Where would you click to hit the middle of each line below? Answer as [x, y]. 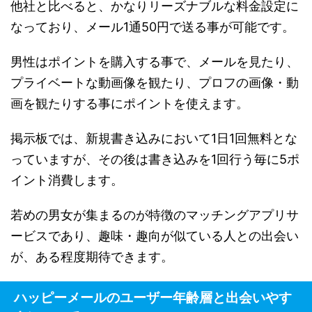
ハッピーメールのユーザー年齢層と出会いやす [153, 297]
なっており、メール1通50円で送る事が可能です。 [153, 26]
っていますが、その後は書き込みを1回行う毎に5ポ [155, 159]
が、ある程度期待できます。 [92, 256]
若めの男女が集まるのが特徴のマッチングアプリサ [155, 214]
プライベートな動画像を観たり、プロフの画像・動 [155, 82]
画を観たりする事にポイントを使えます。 [130, 103]
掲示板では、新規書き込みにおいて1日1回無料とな [154, 138]
